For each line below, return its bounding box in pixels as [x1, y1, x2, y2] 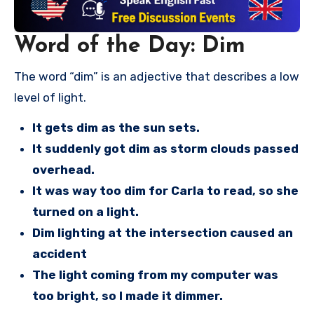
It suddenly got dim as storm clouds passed [32, 141, 299, 156]
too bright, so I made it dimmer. [32, 288, 223, 303]
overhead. [32, 162, 95, 177]
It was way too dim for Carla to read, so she [32, 183, 299, 198]
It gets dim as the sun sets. [32, 120, 200, 135]
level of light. [14, 90, 86, 104]
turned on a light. [32, 204, 139, 219]
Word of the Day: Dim [14, 35, 245, 58]
